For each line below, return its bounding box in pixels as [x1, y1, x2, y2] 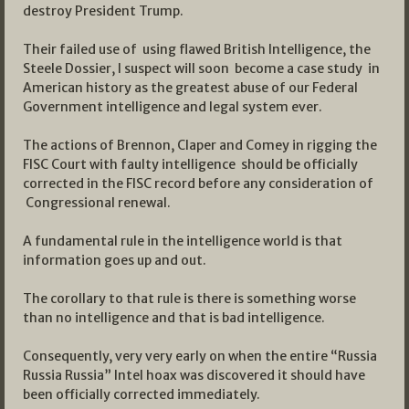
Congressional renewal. [23, 194, 171, 212]
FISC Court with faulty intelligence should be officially [23, 156, 358, 173]
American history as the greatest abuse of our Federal [23, 79, 358, 97]
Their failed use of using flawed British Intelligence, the [23, 41, 371, 58]
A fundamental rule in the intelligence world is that [23, 233, 342, 250]
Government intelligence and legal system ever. [23, 99, 322, 116]
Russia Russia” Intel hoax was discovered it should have [23, 367, 365, 384]
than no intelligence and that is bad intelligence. [23, 309, 325, 327]
